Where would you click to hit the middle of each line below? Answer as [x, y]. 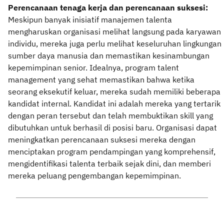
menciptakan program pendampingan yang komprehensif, [112, 151]
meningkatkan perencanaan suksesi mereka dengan [102, 139]
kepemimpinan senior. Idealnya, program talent [93, 67]
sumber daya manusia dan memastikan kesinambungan [109, 55]
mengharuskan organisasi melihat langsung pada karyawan [114, 31]
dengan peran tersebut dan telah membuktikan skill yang [110, 115]
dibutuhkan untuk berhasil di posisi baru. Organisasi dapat [112, 127]
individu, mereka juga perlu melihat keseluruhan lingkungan [115, 43]
